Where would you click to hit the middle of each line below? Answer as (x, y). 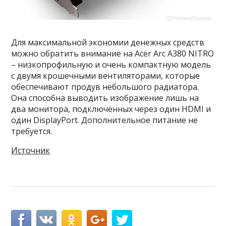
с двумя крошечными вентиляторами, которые (106, 76)
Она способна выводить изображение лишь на (105, 98)
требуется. (32, 131)
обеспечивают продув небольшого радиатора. (105, 87)
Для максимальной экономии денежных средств (108, 43)
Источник (31, 151)
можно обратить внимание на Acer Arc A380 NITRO (113, 54)
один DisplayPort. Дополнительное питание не (105, 120)
